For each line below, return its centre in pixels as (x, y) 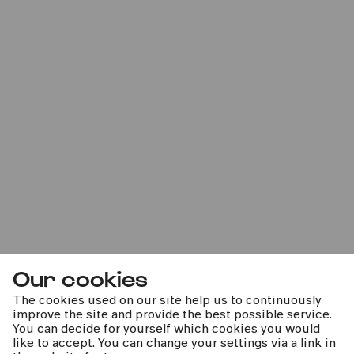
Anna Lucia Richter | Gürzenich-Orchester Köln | (158, 107)
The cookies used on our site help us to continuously (167, 301)
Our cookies (80, 277)
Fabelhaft (70, 77)
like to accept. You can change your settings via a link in (174, 344)
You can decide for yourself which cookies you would (166, 330)
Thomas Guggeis (72, 124)
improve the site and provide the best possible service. (172, 316)
